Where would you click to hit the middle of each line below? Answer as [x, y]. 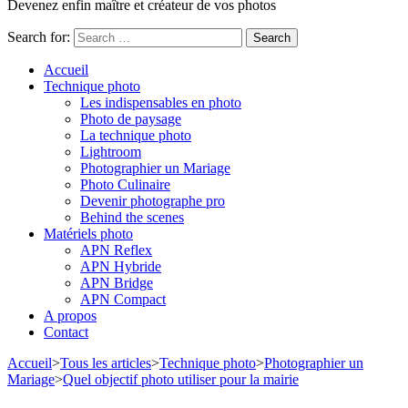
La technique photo [136, 135]
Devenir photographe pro [153, 201]
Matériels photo [88, 234]
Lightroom [111, 152]
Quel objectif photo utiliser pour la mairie [181, 379]
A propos [70, 316]
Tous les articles [106, 363]
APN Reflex [116, 250]
